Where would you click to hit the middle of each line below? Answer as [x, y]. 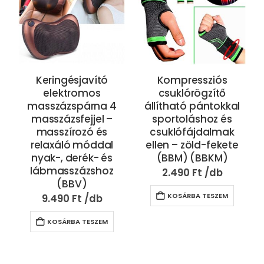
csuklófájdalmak [192, 132]
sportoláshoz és [192, 119]
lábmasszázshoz [72, 171]
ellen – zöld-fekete [192, 145]
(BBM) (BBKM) [192, 158]
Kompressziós [192, 80]
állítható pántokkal [192, 106]
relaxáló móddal [72, 145]
